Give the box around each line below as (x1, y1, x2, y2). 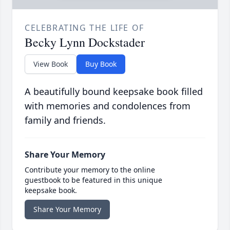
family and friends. (25, 114, 106, 127)
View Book (33, 59, 68, 69)
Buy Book (85, 59, 117, 69)
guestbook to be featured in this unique (25, 175, 162, 185)
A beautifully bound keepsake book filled (25, 85, 203, 98)
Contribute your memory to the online (25, 165, 155, 175)
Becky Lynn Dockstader (25, 34, 145, 51)
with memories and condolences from (25, 100, 190, 112)
